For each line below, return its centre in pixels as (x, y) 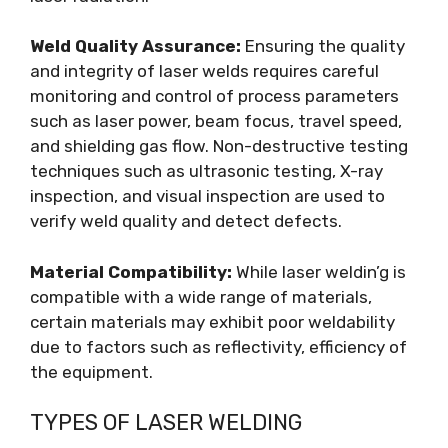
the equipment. (91, 371)
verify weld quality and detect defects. (186, 221)
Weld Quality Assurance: (135, 46)
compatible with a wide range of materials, (201, 296)
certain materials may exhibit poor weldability (212, 321)
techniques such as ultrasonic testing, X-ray (206, 171)
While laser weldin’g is (319, 271)
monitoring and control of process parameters (214, 96)
